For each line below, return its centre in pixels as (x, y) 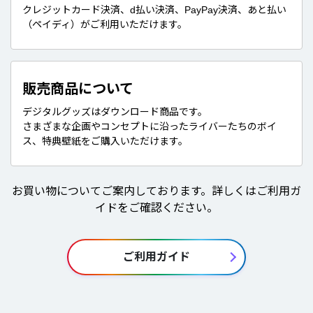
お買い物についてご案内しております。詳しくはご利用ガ (156, 191)
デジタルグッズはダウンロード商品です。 (115, 111)
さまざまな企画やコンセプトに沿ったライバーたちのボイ (150, 126)
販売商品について (78, 88)
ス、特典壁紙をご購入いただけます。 (105, 141)
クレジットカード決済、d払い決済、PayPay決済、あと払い (154, 9)
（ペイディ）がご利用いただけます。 (105, 24)
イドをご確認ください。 (156, 208)
